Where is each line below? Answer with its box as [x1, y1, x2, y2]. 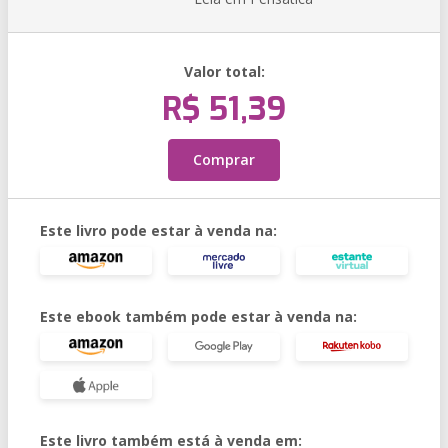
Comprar [193, 150, 255, 169]
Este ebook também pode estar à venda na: [40, 307, 357, 326]
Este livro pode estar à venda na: [40, 221, 277, 240]
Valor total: [183, 62, 265, 81]
